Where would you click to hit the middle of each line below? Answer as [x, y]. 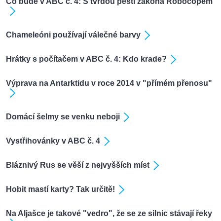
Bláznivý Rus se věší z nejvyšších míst [78, 165]
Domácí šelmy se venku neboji [63, 116]
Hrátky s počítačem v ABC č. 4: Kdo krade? [86, 59]
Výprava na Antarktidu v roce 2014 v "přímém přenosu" [109, 83]
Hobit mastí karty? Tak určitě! [60, 189]
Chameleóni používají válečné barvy [73, 35]
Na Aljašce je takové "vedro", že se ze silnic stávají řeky [109, 214]
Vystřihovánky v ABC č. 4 [53, 141]
